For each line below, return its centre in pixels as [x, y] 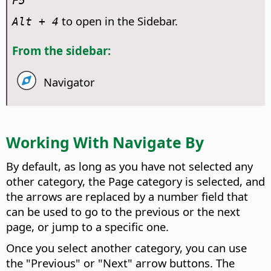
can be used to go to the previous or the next [123, 212]
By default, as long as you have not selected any [129, 166]
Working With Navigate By [105, 142]
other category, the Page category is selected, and [135, 181]
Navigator [70, 82]
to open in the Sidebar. [118, 21]
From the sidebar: [61, 51]
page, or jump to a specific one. [87, 227]
